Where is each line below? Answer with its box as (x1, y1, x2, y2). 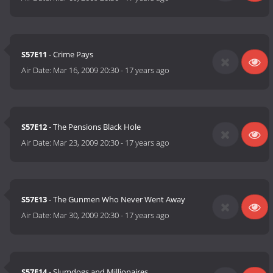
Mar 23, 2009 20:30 (53, 137, 119, 149)
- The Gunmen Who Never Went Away (47, 194, 186, 205)
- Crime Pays (47, 49, 94, 60)
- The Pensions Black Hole (47, 121, 141, 133)
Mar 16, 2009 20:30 (53, 65, 119, 76)
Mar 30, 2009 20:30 (53, 210, 119, 221)
